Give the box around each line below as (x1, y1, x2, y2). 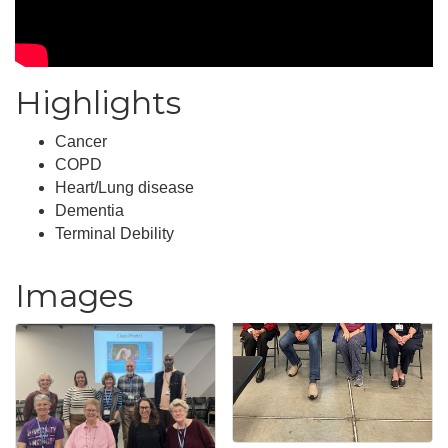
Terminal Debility (55, 224, 174, 242)
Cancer (55, 132, 107, 150)
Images (15, 275, 133, 315)
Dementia (55, 201, 124, 219)
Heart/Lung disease (55, 178, 194, 196)
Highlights (15, 82, 181, 122)
